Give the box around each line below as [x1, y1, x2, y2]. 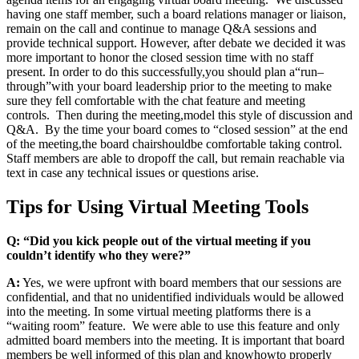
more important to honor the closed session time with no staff [6, 50, 313, 65]
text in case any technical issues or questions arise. [6, 166, 259, 180]
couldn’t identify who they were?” [6, 248, 191, 263]
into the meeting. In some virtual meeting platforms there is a [6, 305, 311, 319]
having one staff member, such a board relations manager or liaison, [6, 7, 346, 22]
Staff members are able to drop [6, 151, 161, 166]
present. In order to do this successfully [6, 65, 202, 79]
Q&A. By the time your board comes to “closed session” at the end [6, 123, 348, 137]
